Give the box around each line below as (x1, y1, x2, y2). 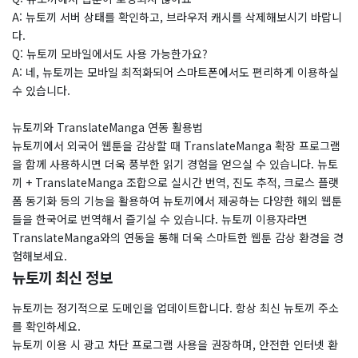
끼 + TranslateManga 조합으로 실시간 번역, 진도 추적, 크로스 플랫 (12, 174, 339, 191)
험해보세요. (12, 248, 67, 265)
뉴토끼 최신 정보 (12, 266, 113, 288)
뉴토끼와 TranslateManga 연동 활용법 (12, 119, 203, 136)
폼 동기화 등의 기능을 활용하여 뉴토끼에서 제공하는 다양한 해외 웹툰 (12, 193, 342, 209)
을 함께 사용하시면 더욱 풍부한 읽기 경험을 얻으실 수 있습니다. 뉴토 (12, 156, 338, 173)
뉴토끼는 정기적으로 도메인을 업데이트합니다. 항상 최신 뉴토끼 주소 (12, 300, 339, 316)
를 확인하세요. (12, 318, 81, 335)
